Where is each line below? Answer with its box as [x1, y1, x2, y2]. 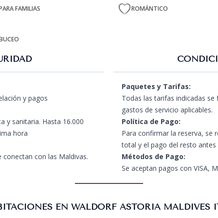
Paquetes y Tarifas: [122, 82, 191, 91]
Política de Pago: [122, 117, 181, 126]
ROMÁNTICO [131, 4, 168, 13]
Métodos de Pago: [122, 152, 186, 161]
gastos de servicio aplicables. [122, 105, 213, 114]
